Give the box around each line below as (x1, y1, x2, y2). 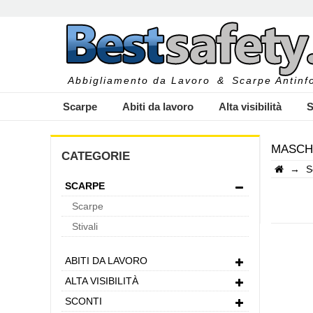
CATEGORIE (61, 150, 130, 163)
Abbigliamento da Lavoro (68, 75, 210, 86)
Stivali (72, 221, 98, 232)
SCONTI (65, 296, 102, 307)
